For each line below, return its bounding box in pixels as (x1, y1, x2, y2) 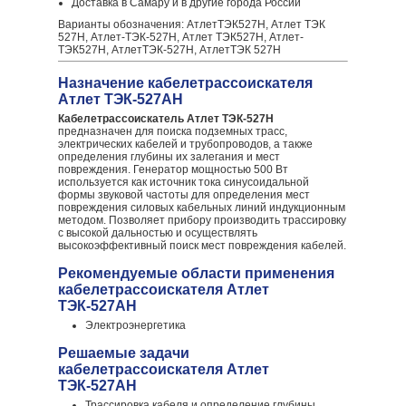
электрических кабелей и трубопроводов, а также (58, 138, 313, 150)
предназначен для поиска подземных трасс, (58, 125, 287, 138)
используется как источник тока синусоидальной (58, 176, 309, 188)
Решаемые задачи (58, 345, 189, 361)
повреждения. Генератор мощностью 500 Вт (58, 163, 288, 176)
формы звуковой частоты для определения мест (58, 188, 310, 201)
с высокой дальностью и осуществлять (58, 227, 257, 239)
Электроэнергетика (85, 319, 186, 332)
